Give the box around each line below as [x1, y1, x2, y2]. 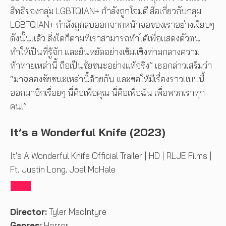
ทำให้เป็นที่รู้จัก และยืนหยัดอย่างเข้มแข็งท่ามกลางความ [10, 46, 200, 57]
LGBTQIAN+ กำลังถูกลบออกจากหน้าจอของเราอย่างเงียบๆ [10, 19, 214, 30]
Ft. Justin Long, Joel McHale [10, 164, 116, 175]
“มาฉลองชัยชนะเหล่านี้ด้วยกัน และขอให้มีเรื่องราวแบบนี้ [10, 73, 205, 84]
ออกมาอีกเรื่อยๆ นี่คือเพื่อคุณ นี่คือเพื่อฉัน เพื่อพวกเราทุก [10, 87, 205, 98]
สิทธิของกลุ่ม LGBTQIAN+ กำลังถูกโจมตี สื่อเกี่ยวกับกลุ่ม [10, 5, 201, 16]
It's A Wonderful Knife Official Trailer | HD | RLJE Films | [10, 150, 212, 161]
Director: [10, 206, 47, 217]
